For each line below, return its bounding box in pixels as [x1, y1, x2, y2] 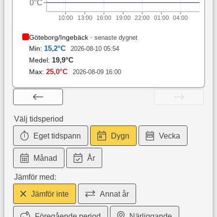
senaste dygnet [94, 34, 138, 42]
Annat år [100, 190, 129, 199]
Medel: [29, 56, 52, 64]
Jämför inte [31, 190, 69, 199]
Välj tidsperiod [14, 115, 63, 124]
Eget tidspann [33, 132, 81, 140]
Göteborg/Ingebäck [29, 33, 88, 42]
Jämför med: [14, 173, 56, 182]
